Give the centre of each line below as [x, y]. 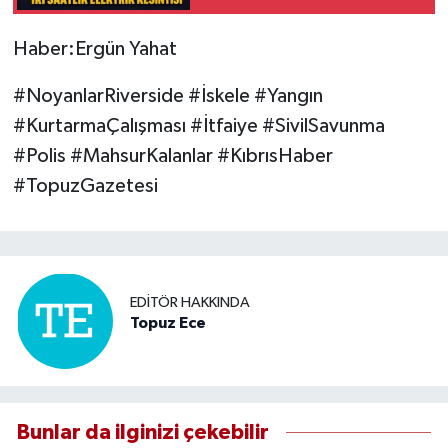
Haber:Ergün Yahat [94, 48]
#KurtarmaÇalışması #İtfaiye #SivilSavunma [198, 125]
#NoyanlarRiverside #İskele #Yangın [167, 95]
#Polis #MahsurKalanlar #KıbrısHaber [172, 155]
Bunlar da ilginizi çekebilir [143, 433]
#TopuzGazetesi [85, 185]
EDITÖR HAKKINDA [190, 303]
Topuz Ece [168, 323]
